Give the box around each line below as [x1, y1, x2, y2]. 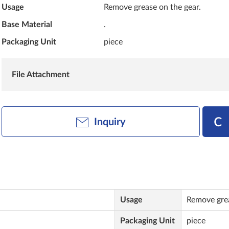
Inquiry [94, 117, 126, 127]
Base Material [2, 20, 53, 29]
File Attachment [12, 71, 70, 79]
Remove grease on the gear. [104, 3, 201, 11]
